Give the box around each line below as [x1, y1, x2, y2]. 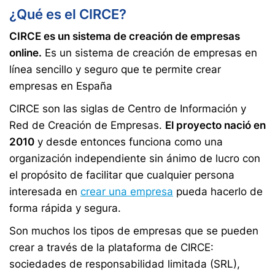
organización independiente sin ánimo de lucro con [9, 152, 260, 165]
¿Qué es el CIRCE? [9, 6, 126, 22]
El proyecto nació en [165, 119, 266, 131]
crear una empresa [80, 185, 173, 198]
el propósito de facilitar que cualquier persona [9, 169, 234, 181]
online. [9, 47, 42, 59]
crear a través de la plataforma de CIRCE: [9, 241, 214, 254]
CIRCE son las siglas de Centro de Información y [9, 103, 246, 115]
